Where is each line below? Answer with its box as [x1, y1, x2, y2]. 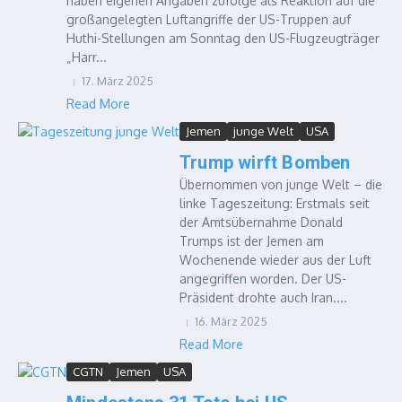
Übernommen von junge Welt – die [179, 177, 382, 192]
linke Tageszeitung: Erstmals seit [179, 196, 370, 211]
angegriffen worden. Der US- [179, 271, 346, 286]
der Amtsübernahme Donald [179, 214, 343, 230]
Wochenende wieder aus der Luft [179, 252, 371, 267]
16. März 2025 [195, 314, 267, 328]
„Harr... [66, 49, 107, 65]
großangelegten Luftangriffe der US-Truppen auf [66, 12, 351, 27]
